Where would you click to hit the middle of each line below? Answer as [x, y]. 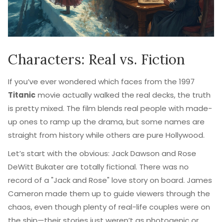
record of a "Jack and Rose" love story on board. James [110, 180]
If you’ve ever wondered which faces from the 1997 [101, 82]
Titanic [22, 95]
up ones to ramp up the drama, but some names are [106, 122]
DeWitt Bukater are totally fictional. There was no [98, 167]
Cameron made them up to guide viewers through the [109, 194]
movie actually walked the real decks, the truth [123, 95]
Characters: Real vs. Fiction [96, 59]
